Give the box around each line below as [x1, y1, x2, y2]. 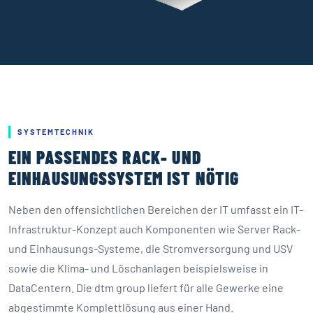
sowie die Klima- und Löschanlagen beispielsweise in [8, 261, 268, 275]
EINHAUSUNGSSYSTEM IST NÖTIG [8, 167, 239, 189]
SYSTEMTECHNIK [17, 127, 94, 137]
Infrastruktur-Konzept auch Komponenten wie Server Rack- [8, 222, 300, 236]
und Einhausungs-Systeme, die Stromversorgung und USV [8, 242, 293, 256]
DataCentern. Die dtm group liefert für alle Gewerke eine [8, 281, 284, 295]
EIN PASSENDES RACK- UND [8, 146, 201, 168]
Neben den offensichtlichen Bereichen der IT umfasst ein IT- [8, 203, 303, 217]
